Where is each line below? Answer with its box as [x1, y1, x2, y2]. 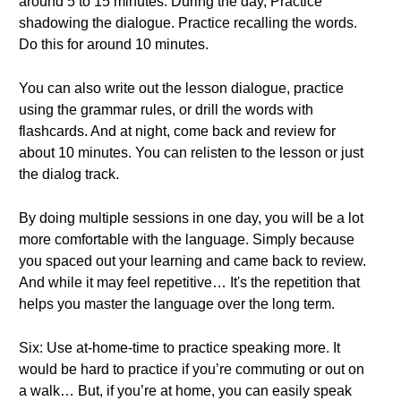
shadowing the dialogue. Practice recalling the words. [19, 15, 357, 30]
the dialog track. [19, 166, 119, 182]
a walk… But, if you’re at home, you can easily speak [19, 383, 352, 398]
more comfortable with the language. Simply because [19, 232, 354, 247]
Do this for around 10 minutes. [19, 37, 209, 52]
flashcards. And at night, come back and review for [19, 124, 336, 139]
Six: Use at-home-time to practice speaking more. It [19, 340, 340, 355]
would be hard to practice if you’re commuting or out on [19, 362, 364, 377]
